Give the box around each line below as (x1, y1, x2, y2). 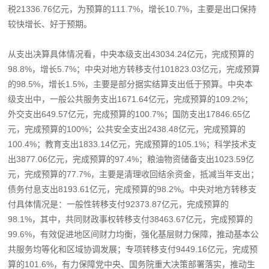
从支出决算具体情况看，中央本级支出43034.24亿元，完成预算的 (8, 49, 255, 59)
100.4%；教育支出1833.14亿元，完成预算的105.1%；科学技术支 (8, 139, 257, 149)
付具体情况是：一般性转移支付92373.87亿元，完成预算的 (8, 199, 229, 209)
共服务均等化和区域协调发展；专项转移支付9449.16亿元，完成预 (8, 244, 258, 254)
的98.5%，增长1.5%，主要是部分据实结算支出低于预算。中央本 (8, 79, 253, 89)
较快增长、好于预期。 (8, 19, 92, 29)
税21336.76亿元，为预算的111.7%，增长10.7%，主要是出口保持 (8, 4, 257, 14)
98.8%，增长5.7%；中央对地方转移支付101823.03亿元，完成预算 (8, 64, 261, 74)
